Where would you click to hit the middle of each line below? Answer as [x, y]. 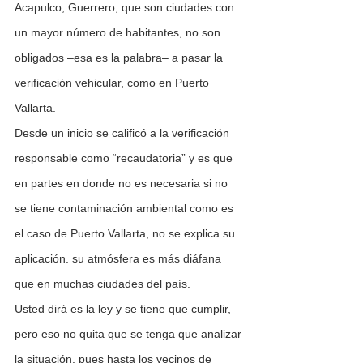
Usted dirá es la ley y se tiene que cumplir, [124, 309]
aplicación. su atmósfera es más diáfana [120, 259]
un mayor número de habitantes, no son [119, 33]
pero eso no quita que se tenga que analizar [130, 334]
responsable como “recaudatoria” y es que [125, 158]
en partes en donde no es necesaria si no [123, 184]
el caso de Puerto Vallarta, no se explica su [126, 234]
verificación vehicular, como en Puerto [113, 83]
